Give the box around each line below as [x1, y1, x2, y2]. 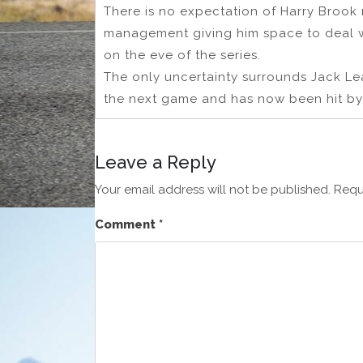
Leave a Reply [95, 151, 216, 173]
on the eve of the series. [104, 47, 261, 62]
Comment [95, 216, 159, 232]
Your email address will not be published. [95, 181, 331, 197]
